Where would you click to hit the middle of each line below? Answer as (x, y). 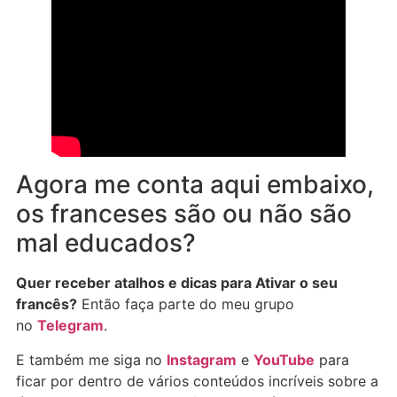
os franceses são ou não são (184, 214)
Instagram (202, 359)
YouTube (284, 359)
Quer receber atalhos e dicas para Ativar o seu (177, 283)
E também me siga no (91, 359)
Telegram (70, 326)
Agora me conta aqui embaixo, (195, 185)
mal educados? (106, 243)
